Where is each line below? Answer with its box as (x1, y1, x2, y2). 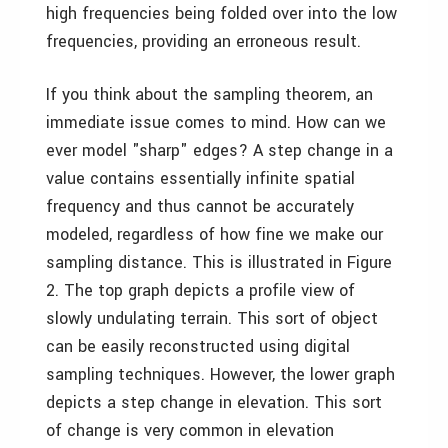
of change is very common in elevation (46, 419, 334, 442)
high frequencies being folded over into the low (46, 2, 397, 25)
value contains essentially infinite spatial (46, 167, 355, 190)
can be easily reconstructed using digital (46, 335, 350, 358)
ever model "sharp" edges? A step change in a (46, 139, 393, 162)
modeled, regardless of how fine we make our (46, 223, 383, 246)
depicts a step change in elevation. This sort (46, 391, 382, 414)
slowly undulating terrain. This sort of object (46, 307, 378, 330)
